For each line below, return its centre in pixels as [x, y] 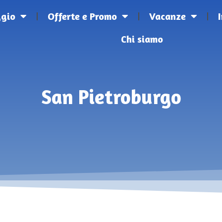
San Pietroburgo [111, 97]
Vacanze [168, 16]
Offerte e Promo [83, 16]
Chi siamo [142, 39]
